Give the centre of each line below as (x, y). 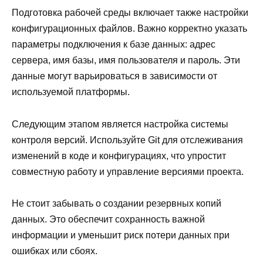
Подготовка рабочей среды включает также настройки (130, 13)
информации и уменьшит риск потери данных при (121, 235)
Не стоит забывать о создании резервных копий (117, 203)
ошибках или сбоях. (55, 251)
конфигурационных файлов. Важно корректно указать (129, 29)
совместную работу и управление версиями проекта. (128, 171)
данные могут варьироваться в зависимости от (114, 76)
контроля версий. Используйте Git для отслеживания (127, 140)
